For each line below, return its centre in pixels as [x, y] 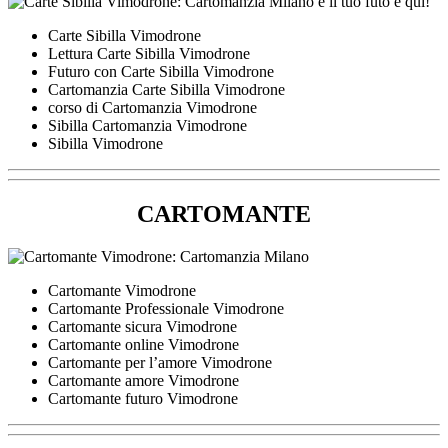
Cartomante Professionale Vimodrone [166, 309]
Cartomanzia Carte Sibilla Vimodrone [166, 90]
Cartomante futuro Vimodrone [143, 399]
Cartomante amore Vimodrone [143, 381]
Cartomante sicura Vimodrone [142, 327]
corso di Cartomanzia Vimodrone [152, 108]
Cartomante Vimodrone [122, 291]
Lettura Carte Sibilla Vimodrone [149, 54]
